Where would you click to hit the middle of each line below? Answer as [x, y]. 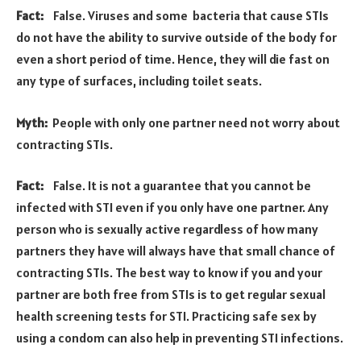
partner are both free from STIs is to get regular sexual [171, 295]
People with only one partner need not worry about [196, 122]
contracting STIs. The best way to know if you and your [169, 273]
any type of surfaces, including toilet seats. [139, 81]
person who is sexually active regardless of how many [167, 229]
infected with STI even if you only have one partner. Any [172, 207]
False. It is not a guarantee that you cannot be [182, 186]
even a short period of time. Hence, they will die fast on [173, 59]
